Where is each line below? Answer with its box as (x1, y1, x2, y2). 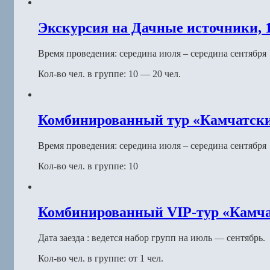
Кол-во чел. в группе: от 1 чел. (38, 253, 163, 263)
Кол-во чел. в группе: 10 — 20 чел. (38, 68, 181, 79)
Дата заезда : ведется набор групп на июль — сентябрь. (38, 232, 265, 243)
